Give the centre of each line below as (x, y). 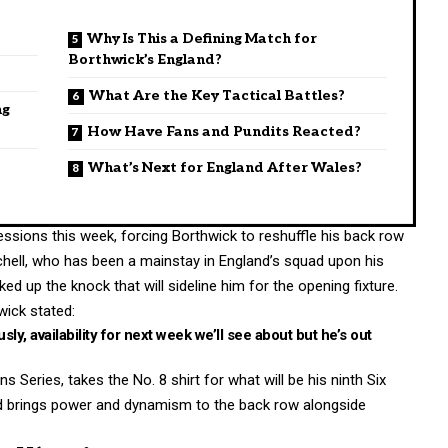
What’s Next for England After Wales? (225, 167)
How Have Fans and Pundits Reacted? (224, 131)
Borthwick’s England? (145, 59)
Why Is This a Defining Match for (202, 38)
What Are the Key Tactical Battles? (217, 95)
